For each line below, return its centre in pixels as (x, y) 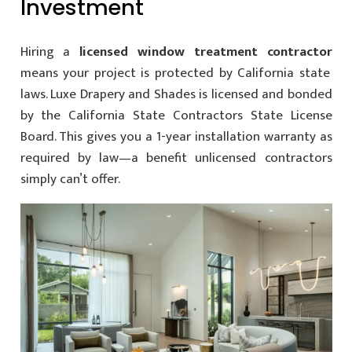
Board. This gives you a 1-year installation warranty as (176, 136)
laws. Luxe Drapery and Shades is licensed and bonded (176, 94)
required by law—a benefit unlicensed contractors (176, 158)
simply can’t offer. (70, 179)
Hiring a (50, 51)
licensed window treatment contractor (206, 51)
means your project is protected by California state (175, 73)
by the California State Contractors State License (176, 115)
